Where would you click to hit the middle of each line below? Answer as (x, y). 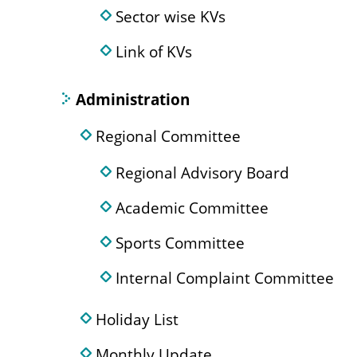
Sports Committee (180, 243)
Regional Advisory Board (202, 173)
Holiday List (137, 319)
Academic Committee (192, 208)
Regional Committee (168, 136)
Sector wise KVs (171, 16)
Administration (133, 99)
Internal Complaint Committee (225, 278)
